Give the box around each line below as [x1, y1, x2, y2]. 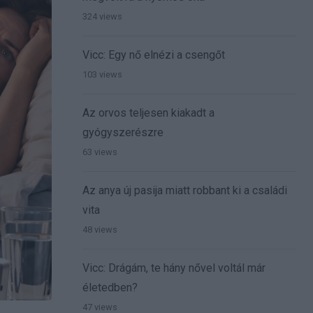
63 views [82, 147, 117, 158]
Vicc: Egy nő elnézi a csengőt [82, 48, 225, 62]
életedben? [82, 281, 138, 295]
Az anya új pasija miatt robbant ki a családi [82, 184, 287, 198]
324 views [82, 11, 122, 22]
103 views [82, 69, 122, 80]
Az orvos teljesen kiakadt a [82, 106, 214, 120]
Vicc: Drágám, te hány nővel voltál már [82, 261, 265, 275]
